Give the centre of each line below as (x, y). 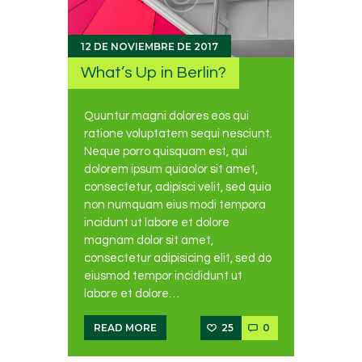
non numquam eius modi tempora (175, 204)
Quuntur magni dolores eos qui (166, 116)
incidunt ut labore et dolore (157, 222)
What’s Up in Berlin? (154, 73)
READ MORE (125, 327)
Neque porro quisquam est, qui (166, 151)
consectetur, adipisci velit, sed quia (178, 187)
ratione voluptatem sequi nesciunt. (178, 133)
